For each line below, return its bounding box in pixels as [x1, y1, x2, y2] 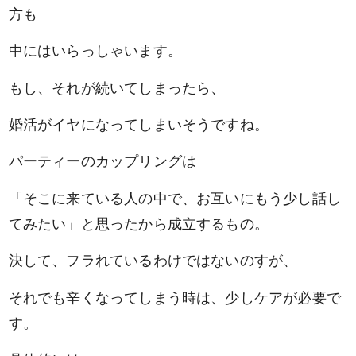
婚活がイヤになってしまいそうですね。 [8, 116, 269, 133]
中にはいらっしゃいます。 [8, 42, 182, 60]
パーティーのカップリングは [8, 153, 197, 170]
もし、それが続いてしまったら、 [8, 79, 226, 96]
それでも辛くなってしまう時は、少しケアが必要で [8, 288, 341, 306]
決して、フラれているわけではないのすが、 [8, 252, 298, 269]
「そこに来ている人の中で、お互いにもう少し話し [8, 189, 341, 207]
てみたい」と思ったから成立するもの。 [8, 215, 269, 232]
